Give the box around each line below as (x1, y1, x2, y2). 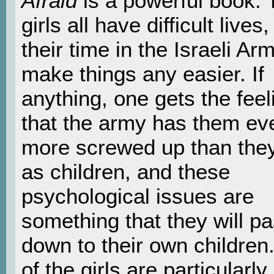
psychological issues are (21, 183, 254, 208)
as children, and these (21, 159, 230, 183)
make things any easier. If (21, 61, 264, 86)
